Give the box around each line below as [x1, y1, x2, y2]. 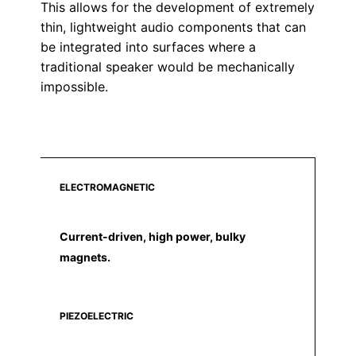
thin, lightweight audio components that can [40, 19, 306, 35]
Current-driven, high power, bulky [59, 230, 246, 243]
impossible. [40, 79, 108, 95]
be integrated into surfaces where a [40, 39, 256, 55]
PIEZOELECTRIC [59, 310, 133, 322]
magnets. [59, 250, 110, 264]
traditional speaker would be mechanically [40, 59, 295, 75]
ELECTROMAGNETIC [59, 181, 155, 193]
